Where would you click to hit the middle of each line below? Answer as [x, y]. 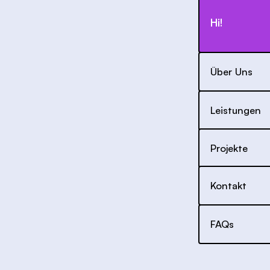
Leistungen [236, 110]
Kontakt [229, 185]
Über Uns [232, 72]
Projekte [229, 148]
